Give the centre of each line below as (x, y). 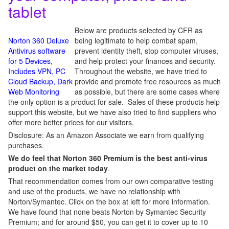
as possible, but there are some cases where (147, 91)
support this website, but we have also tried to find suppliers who (112, 112)
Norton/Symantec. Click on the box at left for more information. (109, 201)
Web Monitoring (34, 91)
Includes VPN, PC (37, 71)
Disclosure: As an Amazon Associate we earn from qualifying (106, 135)
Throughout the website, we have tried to (141, 71)
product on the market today (58, 168)
